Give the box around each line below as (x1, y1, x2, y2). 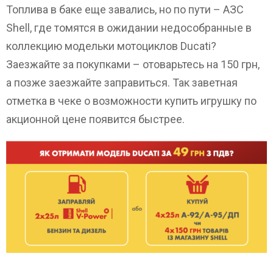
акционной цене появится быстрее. (6, 113, 185, 126)
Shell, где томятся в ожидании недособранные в (6, 21, 252, 35)
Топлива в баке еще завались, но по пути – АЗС (6, 3, 244, 16)
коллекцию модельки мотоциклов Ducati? (6, 40, 216, 53)
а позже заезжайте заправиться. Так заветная (6, 76, 238, 90)
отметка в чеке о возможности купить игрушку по (6, 94, 257, 108)
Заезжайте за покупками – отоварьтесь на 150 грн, (6, 58, 260, 71)
